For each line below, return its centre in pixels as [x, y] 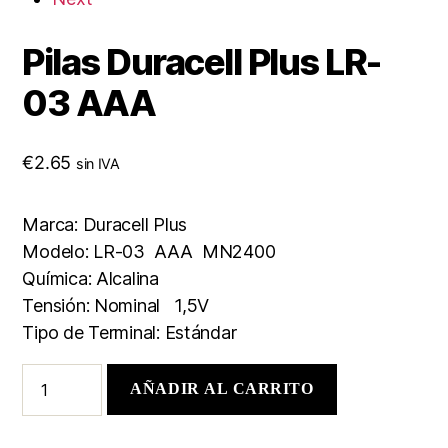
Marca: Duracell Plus [104, 224]
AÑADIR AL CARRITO [222, 389]
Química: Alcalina [90, 278]
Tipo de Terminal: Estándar [129, 332]
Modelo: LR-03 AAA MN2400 [149, 251]
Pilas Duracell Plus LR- [201, 61]
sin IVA [97, 163]
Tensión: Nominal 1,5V [116, 305]
